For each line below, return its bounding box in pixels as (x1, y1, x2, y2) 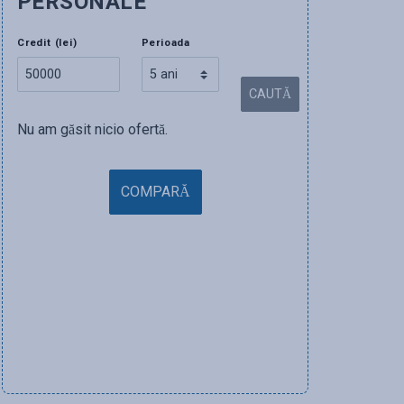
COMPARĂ (120, 183, 190, 201)
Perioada (141, 37, 190, 49)
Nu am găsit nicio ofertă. (17, 121, 168, 139)
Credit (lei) (17, 37, 78, 49)
